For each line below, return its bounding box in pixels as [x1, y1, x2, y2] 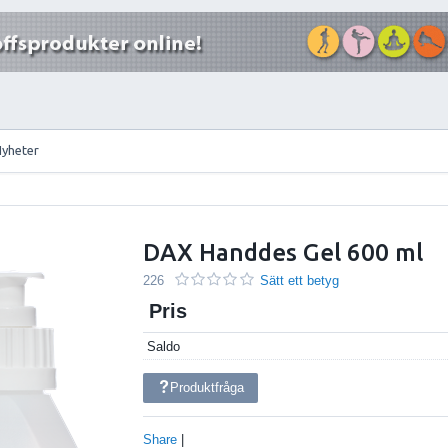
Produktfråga [170, 380, 245, 396]
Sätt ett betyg [260, 272, 340, 288]
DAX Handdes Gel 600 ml [143, 238, 424, 266]
